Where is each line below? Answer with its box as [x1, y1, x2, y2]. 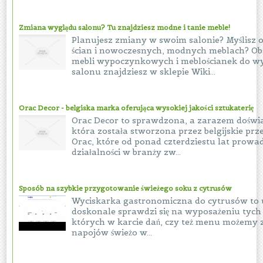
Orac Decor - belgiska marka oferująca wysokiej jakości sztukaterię [19, 103, 254, 112]
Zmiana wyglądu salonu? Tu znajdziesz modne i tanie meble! [19, 23, 231, 32]
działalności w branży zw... [72, 147, 181, 157]
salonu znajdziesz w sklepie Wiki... [72, 66, 216, 77]
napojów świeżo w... [72, 227, 153, 238]
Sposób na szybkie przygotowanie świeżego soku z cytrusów [19, 184, 232, 193]
